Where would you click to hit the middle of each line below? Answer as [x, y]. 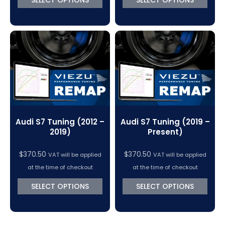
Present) [165, 132]
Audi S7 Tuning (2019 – [165, 122]
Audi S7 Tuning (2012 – [60, 122]
